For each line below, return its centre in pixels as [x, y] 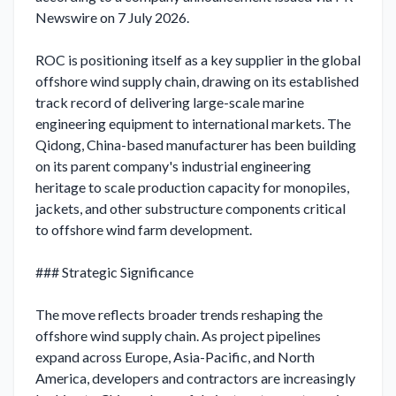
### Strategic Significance [114, 272]
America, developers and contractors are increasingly [195, 378]
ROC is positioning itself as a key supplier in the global [198, 60]
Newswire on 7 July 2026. [112, 17]
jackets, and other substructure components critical [190, 208]
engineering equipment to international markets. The [193, 123]
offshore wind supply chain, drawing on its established [197, 81]
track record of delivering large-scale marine [170, 102]
